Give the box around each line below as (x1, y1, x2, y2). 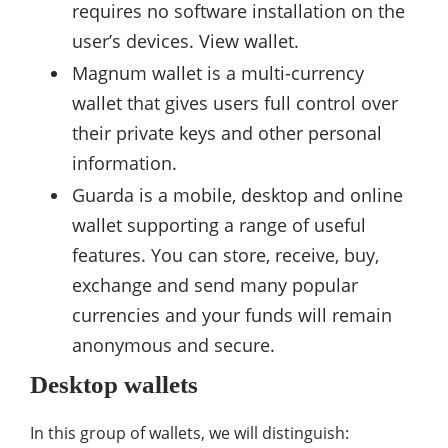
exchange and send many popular (72, 273, 358, 297)
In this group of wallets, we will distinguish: (30, 422, 349, 444)
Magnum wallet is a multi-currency (72, 61, 364, 85)
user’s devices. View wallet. (72, 29, 299, 53)
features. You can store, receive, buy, (72, 243, 379, 267)
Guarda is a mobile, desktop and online (72, 183, 403, 207)
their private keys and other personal (72, 121, 382, 145)
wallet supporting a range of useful (72, 213, 366, 237)
